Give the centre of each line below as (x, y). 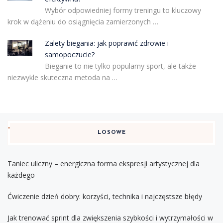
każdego (21, 175)
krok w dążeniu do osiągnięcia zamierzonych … (83, 21)
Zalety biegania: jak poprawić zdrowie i (107, 43)
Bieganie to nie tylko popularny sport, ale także (120, 66)
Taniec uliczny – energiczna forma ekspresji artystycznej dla (104, 163)
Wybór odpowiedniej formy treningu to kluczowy (123, 10)
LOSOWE (111, 132)
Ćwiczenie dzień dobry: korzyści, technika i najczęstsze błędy (105, 196)
